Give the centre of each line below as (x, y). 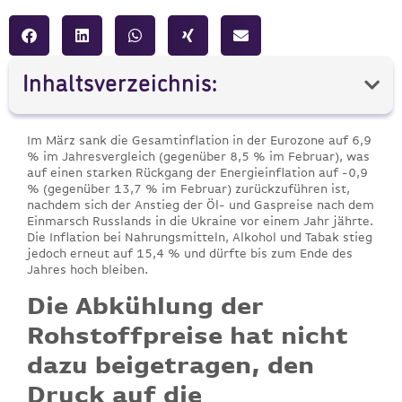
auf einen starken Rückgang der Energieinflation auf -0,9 (197, 173)
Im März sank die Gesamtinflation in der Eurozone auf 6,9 (199, 140)
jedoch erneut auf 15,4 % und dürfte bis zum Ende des (190, 253)
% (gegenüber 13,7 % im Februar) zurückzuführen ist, (188, 189)
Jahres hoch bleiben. (87, 270)
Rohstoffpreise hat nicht (188, 335)
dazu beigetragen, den (170, 364)
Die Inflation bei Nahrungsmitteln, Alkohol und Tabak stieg (200, 237)
